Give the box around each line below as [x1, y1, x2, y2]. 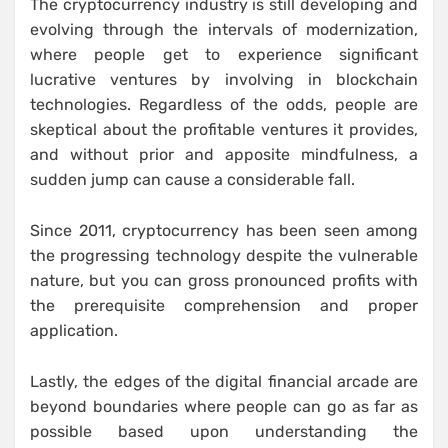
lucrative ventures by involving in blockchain [30, 70, 418, 90]
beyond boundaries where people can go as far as [30, 397, 418, 417]
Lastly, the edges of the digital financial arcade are [30, 372, 418, 392]
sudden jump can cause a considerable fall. [30, 170, 355, 190]
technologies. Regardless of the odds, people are [30, 95, 418, 115]
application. [30, 321, 118, 341]
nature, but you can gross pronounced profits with [30, 271, 418, 291]
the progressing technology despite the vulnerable [30, 246, 418, 266]
